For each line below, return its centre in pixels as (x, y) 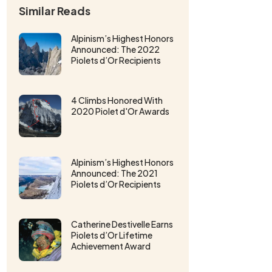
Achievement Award (111, 246)
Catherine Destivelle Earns (122, 224)
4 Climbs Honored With (117, 100)
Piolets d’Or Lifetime (112, 235)
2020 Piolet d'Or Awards (120, 111)
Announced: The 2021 (114, 173)
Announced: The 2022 (115, 49)
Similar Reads (55, 11)
